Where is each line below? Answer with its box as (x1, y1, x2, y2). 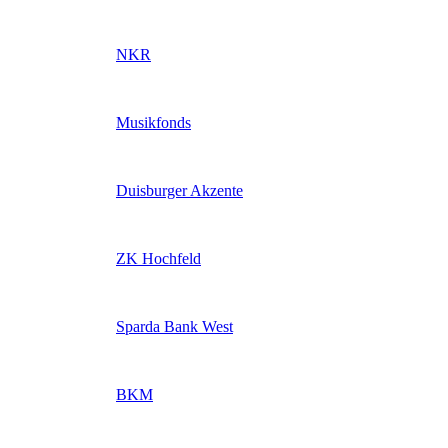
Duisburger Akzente (116, 181, 243, 199)
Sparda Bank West (116, 317, 233, 335)
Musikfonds (116, 113, 191, 131)
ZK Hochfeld (116, 249, 201, 267)
